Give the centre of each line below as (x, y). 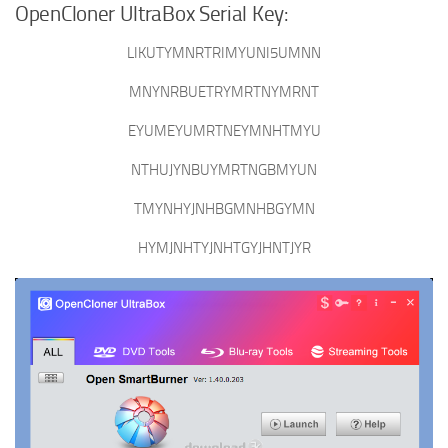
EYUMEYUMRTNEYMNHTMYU (224, 130)
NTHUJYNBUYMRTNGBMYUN (224, 169)
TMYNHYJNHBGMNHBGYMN (224, 208)
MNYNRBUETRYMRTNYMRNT (224, 91)
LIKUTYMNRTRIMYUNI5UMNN (224, 52)
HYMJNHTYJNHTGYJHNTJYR (224, 247)
